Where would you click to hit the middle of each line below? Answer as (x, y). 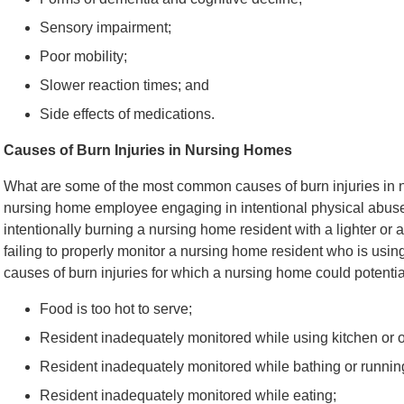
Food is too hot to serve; (116, 309)
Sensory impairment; (106, 28)
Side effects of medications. (127, 114)
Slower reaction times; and (124, 85)
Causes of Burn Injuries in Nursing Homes (148, 150)
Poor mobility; (83, 56)
